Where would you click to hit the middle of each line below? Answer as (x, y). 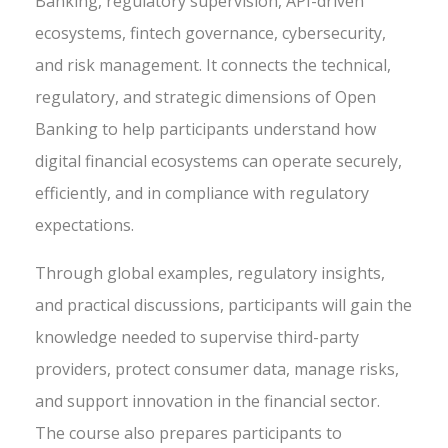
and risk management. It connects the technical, (213, 65)
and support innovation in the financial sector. (207, 401)
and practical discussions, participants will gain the (223, 305)
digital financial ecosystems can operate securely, (218, 161)
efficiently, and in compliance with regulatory (202, 193)
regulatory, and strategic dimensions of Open (205, 97)
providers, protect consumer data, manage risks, (217, 369)
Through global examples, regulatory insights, (210, 273)
